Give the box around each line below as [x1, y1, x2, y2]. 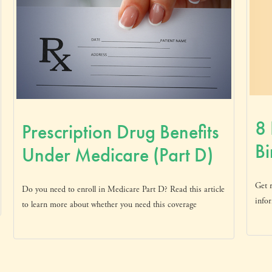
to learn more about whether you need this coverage [22, 199, 197, 210]
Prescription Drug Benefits [22, 119, 220, 144]
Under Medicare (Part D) [22, 142, 214, 168]
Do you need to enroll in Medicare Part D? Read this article [22, 183, 225, 195]
